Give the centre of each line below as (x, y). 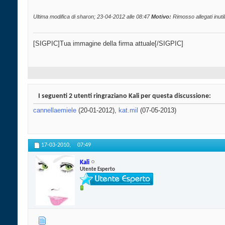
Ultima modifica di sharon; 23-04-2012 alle (85, 17)
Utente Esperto (97, 169)
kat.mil (128, 110)
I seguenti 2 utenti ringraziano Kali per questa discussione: (125, 96)
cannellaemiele (55, 110)
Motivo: (161, 17)
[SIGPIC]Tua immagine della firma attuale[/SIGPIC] (108, 44)
